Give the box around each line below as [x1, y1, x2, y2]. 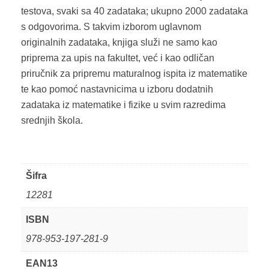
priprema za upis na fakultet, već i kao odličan [21, 52, 214, 63]
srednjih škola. [21, 115, 83, 125]
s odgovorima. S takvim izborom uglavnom [21, 21, 201, 32]
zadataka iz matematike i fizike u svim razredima [21, 99, 226, 110]
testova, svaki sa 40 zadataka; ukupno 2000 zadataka [21, 5, 248, 16]
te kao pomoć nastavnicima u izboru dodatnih [21, 83, 213, 94]
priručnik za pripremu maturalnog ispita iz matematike [21, 68, 247, 79]
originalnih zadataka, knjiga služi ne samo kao [21, 37, 217, 47]
